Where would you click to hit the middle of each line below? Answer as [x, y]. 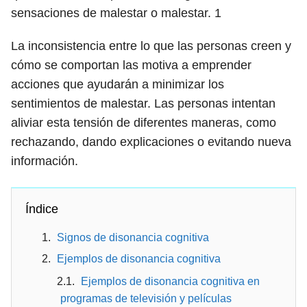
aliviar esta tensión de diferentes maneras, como [144, 123]
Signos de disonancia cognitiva [133, 237]
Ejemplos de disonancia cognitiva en [170, 281]
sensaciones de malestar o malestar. [113, 13]
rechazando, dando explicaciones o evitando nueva [151, 142]
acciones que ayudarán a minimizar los [118, 84]
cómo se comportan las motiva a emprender [131, 65]
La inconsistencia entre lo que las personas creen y [151, 46]
